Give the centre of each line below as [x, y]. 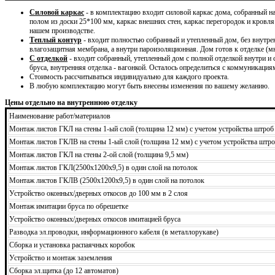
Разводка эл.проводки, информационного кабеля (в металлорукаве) [114, 232]
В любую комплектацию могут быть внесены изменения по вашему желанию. [149, 86]
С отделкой [48, 58]
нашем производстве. [62, 30]
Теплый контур [56, 40]
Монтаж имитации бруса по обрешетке [69, 206]
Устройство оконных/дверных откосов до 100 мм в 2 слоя [99, 193]
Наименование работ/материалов [60, 116]
